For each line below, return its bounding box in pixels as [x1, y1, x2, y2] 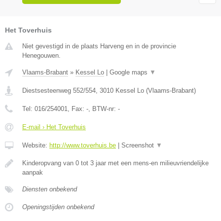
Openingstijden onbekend [22, 203, 94, 211]
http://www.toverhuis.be [49, 142, 116, 149]
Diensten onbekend [22, 185, 77, 193]
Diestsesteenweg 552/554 [22, 87, 96, 95]
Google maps [110, 69, 149, 76]
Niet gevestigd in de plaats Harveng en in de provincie [22, 42, 176, 50]
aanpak [22, 169, 43, 177]
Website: [22, 142, 49, 149]
